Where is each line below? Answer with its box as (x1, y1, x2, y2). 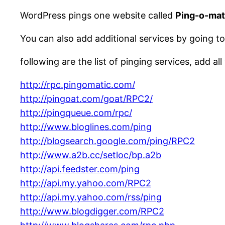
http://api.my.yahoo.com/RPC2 (20, 178, 151, 189)
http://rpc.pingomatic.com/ (20, 79, 135, 90)
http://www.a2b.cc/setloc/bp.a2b (20, 150, 161, 161)
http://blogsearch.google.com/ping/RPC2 (20, 136, 195, 147)
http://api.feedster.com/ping (20, 164, 140, 175)
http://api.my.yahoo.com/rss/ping (20, 192, 162, 203)
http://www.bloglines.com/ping (20, 122, 152, 133)
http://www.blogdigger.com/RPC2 (20, 206, 164, 217)
